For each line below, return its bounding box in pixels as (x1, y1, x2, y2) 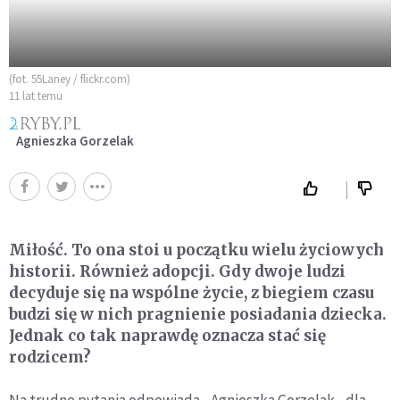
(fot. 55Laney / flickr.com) (9, 71, 130, 87)
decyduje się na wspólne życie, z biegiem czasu (9, 283, 374, 304)
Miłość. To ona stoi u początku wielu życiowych (9, 240, 384, 261)
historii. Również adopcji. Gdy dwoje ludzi (9, 262, 346, 282)
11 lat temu (9, 88, 62, 104)
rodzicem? (9, 347, 91, 368)
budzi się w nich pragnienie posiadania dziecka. (9, 304, 387, 325)
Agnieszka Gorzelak (16, 132, 134, 150)
